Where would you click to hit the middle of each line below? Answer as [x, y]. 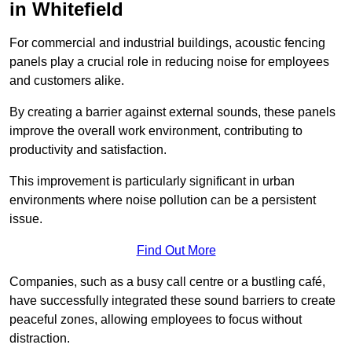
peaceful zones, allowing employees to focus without [156, 320]
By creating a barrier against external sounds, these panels [172, 112]
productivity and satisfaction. [88, 150]
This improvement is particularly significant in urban [152, 181]
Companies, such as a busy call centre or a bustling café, [167, 282]
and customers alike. [67, 81]
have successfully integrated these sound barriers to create [172, 301]
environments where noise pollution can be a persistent [163, 200]
